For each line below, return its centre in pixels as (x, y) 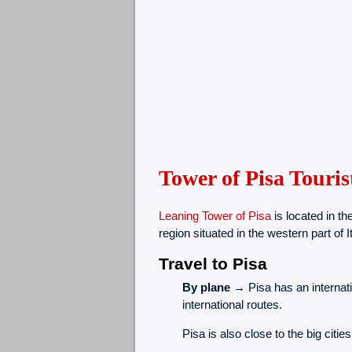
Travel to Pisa (213, 264)
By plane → (213, 288)
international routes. (232, 305)
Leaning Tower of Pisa (214, 216)
